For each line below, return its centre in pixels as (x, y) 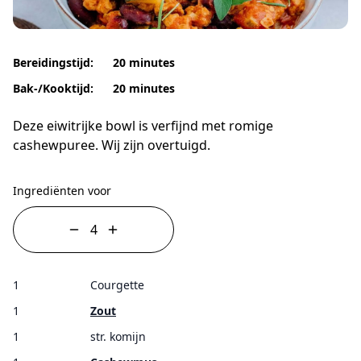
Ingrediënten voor (62, 190)
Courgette (117, 284)
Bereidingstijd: (53, 62)
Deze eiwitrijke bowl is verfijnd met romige (143, 125)
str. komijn (118, 336)
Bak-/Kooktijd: (53, 88)
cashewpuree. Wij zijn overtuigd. (112, 145)
